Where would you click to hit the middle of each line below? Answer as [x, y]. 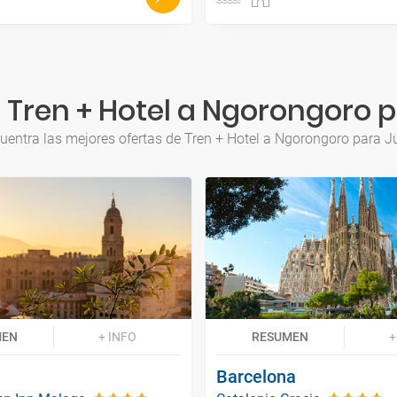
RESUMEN [280, 336]
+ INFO [117, 336]
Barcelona [256, 376]
